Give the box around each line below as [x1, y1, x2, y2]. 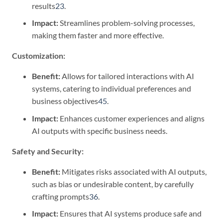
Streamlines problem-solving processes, [58, 18, 195, 28]
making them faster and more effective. [32, 30, 164, 40]
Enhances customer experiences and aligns [58, 113, 205, 123]
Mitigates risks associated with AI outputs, [60, 166, 207, 176]
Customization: [12, 51, 65, 61]
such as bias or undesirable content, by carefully [32, 179, 194, 189]
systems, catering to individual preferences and [32, 84, 191, 94]
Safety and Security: [12, 146, 84, 156]
